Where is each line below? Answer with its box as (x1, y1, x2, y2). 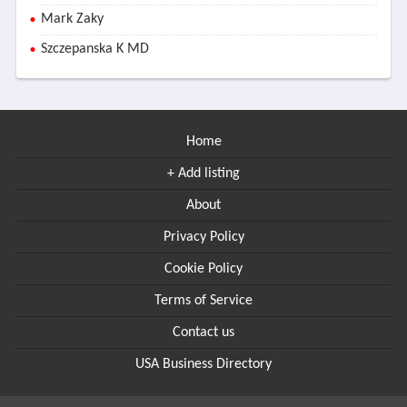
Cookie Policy (164, 262, 243, 276)
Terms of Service (154, 293, 253, 308)
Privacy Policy (163, 230, 244, 244)
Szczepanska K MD (40, 42, 149, 56)
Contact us (173, 325, 234, 340)
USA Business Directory (135, 357, 272, 372)
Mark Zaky (40, 12, 104, 26)
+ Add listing (167, 166, 240, 181)
